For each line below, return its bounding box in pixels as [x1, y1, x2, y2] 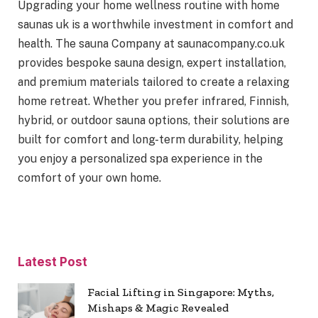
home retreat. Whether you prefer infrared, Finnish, [18, 94, 289, 108]
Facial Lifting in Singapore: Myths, [87, 285, 274, 299]
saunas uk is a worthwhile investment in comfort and [18, 17, 293, 31]
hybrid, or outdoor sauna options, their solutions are [18, 113, 290, 127]
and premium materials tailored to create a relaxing [18, 75, 290, 89]
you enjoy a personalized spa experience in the [18, 151, 263, 165]
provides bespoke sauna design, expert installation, [18, 55, 286, 70]
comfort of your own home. [18, 170, 161, 185]
